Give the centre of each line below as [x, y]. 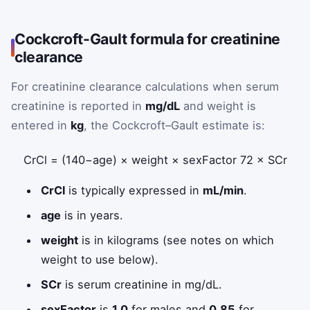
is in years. [92, 216]
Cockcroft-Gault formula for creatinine [147, 39]
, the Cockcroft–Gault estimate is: [174, 126]
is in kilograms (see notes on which [176, 240]
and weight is [218, 106]
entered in [41, 126]
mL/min [224, 191]
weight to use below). [100, 260]
